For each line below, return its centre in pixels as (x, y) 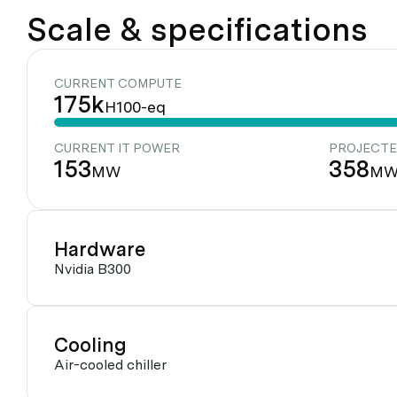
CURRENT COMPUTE (118, 84)
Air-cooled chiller (110, 365)
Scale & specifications (197, 30)
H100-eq (135, 107)
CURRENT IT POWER (117, 148)
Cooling (90, 345)
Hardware (100, 249)
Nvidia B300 (93, 269)
